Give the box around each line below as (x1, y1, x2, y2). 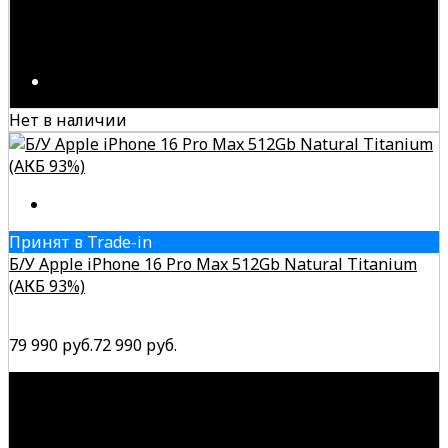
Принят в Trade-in (9, 230, 152, 253)
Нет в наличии (9, 108, 127, 131)
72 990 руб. (93, 333, 177, 356)
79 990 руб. (9, 333, 93, 356)
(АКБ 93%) (9, 274, 85, 297)
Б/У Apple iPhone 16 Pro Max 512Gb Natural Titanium (9, 252, 417, 275)
